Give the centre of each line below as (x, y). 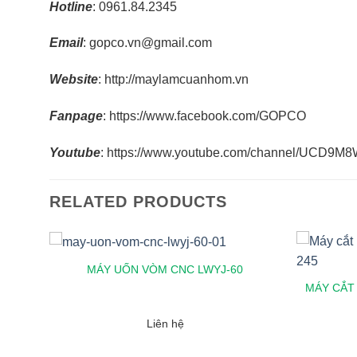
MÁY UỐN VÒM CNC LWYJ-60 (165, 270)
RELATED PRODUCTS (138, 201)
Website (74, 80)
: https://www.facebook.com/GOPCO (204, 116)
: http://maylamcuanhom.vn (173, 80)
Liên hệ (165, 323)
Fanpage (76, 116)
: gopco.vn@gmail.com (147, 43)
